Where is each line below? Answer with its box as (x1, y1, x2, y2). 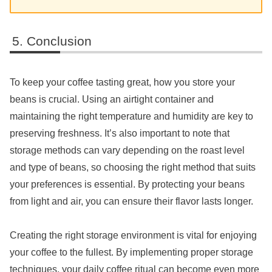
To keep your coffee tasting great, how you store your (10, 76, 235, 87)
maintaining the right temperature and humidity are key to (10, 110, 253, 121)
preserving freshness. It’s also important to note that (10, 127, 229, 138)
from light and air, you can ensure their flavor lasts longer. (10, 195, 253, 206)
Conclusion (27, 33, 92, 48)
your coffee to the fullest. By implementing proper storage (10, 247, 253, 258)
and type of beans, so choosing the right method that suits (10, 161, 256, 172)
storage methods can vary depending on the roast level (10, 144, 245, 155)
